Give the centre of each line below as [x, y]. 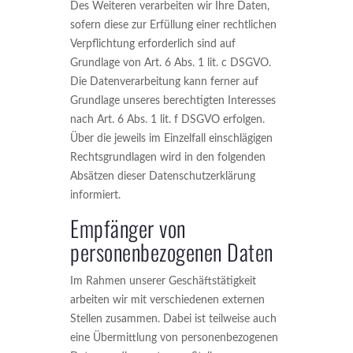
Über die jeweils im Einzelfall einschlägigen [171, 139]
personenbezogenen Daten [172, 252]
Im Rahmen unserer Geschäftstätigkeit [163, 281]
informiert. [95, 195]
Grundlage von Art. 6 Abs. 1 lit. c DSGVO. [171, 63]
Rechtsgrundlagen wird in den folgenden [168, 158]
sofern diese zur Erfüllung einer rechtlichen [173, 25]
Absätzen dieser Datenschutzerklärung [163, 176]
